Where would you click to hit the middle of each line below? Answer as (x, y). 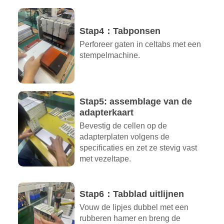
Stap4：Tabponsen (120, 31)
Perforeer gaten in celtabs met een (140, 44)
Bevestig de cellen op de (123, 125)
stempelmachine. (109, 55)
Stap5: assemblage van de (135, 101)
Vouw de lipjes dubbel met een (134, 207)
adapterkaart (106, 112)
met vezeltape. (105, 158)
